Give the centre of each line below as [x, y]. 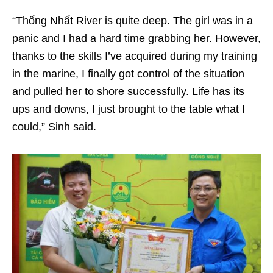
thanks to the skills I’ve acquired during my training [135, 56]
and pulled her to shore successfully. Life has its [128, 91]
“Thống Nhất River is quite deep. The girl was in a [133, 20]
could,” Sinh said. [56, 126]
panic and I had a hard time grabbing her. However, [136, 38]
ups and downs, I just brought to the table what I [129, 109]
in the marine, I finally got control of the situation [128, 73]
